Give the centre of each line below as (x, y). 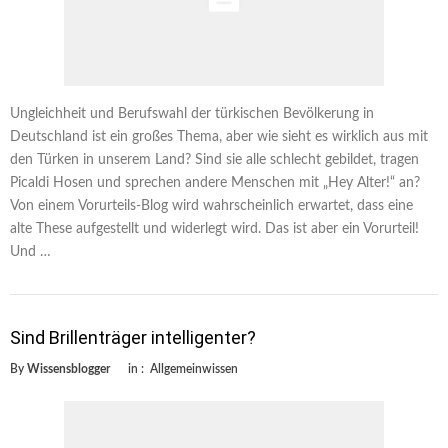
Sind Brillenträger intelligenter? (133, 337)
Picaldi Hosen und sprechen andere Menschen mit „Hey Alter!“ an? (215, 182)
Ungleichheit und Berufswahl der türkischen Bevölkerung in (192, 113)
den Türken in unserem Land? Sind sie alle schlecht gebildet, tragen (214, 159)
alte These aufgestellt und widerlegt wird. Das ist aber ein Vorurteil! (214, 228)
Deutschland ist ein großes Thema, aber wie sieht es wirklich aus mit (219, 136)
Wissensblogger (68, 368)
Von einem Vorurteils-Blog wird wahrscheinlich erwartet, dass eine (211, 205)
